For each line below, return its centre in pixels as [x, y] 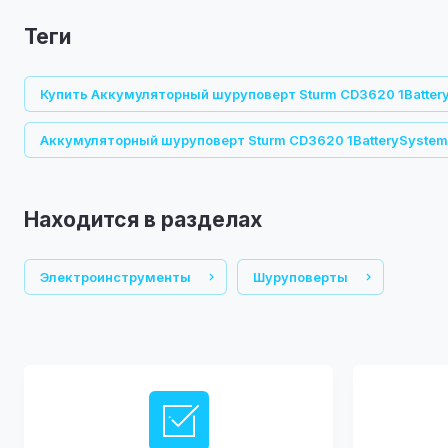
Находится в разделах [143, 219]
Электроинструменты [115, 277]
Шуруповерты [300, 277]
